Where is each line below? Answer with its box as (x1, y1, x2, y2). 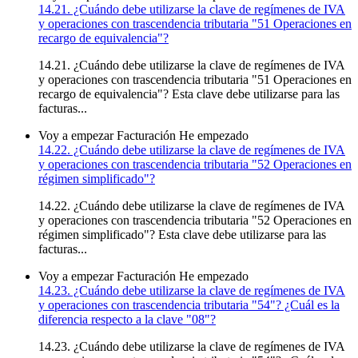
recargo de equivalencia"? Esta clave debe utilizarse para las (38, 86, 340, 101)
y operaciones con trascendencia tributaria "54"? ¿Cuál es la (38, 297, 340, 312)
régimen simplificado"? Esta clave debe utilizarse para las (38, 227, 326, 241)
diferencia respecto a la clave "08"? (38, 312, 216, 326)
